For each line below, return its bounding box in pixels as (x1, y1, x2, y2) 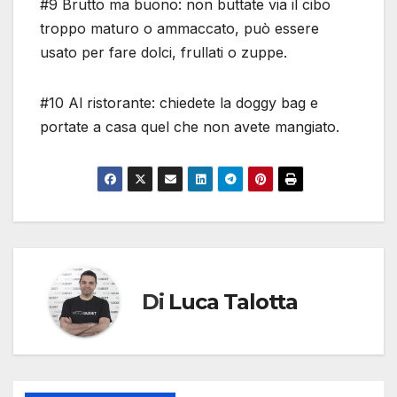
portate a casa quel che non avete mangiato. (40, 118, 339, 136)
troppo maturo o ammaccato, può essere (40, 19, 319, 38)
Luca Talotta (168, 288, 299, 315)
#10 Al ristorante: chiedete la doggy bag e (40, 94, 318, 113)
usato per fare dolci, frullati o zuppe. (40, 43, 287, 62)
